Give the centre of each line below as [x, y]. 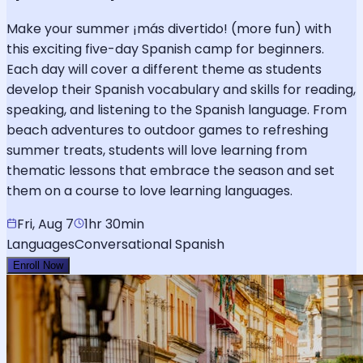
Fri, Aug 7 [45, 224]
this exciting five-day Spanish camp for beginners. [165, 49]
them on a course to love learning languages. [149, 190]
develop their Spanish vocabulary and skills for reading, [181, 89]
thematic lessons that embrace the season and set [171, 170]
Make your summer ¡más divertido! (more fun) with [169, 28]
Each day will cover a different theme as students [164, 69]
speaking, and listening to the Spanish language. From [177, 109]
